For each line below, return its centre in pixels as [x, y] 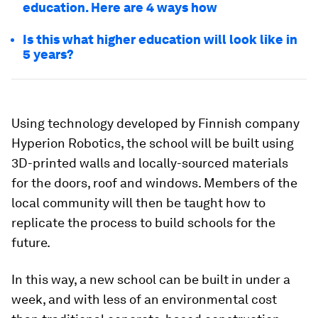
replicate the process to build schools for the [143, 223]
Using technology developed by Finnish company [155, 123]
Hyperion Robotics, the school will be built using [153, 143]
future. [31, 242]
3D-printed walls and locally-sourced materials [150, 163]
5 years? [48, 54]
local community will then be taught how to [138, 203]
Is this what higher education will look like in [160, 39]
